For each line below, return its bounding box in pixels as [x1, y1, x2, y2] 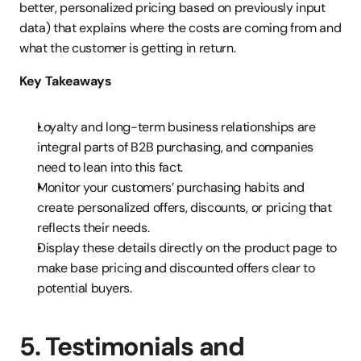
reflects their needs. [37, 219, 150, 236]
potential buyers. [37, 280, 132, 297]
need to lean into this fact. [37, 159, 184, 176]
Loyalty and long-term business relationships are [37, 118, 316, 135]
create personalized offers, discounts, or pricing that [37, 199, 332, 216]
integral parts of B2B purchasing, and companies [37, 139, 313, 156]
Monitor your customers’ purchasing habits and [37, 179, 305, 196]
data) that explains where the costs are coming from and [19, 19, 342, 36]
